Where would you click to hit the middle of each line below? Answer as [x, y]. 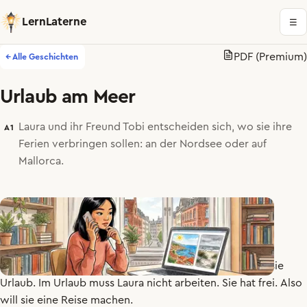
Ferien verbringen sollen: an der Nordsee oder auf [142, 144]
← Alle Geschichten [42, 57]
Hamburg [164, 266]
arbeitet [107, 266]
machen [110, 300]
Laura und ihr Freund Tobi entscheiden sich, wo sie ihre [155, 127]
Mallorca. [41, 161]
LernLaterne [54, 22]
